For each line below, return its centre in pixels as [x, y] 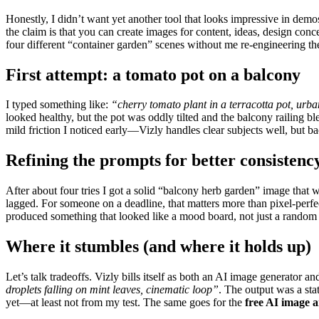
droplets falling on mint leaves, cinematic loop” [112, 290]
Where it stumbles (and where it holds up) [158, 247]
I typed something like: [58, 105]
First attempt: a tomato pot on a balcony [153, 74]
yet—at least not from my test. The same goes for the [125, 303]
